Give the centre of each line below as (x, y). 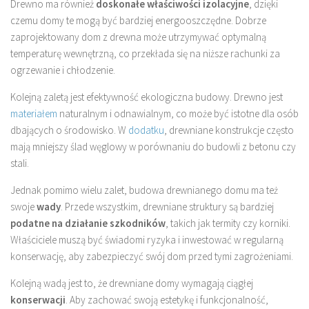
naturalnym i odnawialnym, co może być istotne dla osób (178, 113)
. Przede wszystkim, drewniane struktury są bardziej (167, 206)
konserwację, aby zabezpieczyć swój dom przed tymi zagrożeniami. (152, 256)
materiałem (34, 113)
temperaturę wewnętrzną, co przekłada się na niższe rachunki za (145, 53)
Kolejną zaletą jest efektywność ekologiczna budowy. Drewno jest (147, 97)
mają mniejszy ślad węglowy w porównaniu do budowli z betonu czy (153, 146)
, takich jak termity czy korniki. (228, 223)
